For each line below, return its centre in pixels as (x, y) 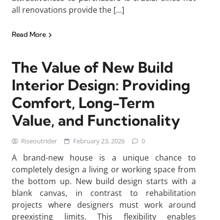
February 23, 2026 (99, 141)
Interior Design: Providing (101, 85)
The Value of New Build (93, 67)
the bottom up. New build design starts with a (104, 181)
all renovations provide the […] (68, 10)
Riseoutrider (39, 141)
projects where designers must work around (104, 205)
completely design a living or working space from (104, 169)
